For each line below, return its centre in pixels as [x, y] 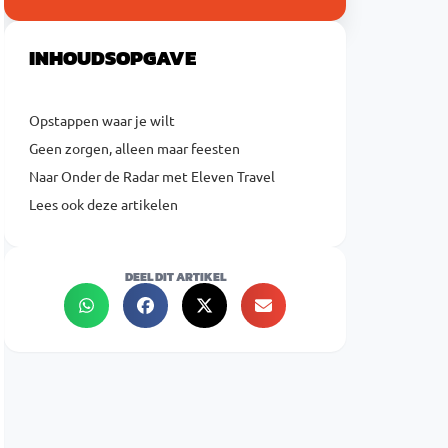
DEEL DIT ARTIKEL [175, 277]
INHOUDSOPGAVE [112, 58]
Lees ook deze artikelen [103, 204]
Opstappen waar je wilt [102, 120]
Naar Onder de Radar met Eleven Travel [152, 176]
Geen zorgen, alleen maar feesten [134, 148]
